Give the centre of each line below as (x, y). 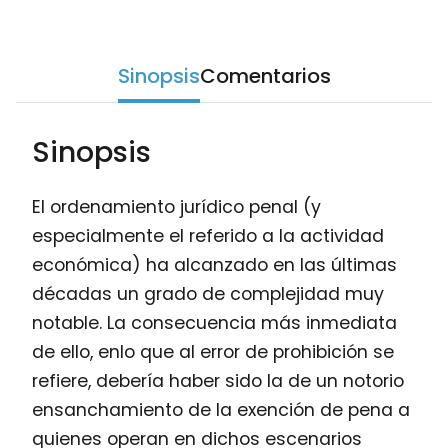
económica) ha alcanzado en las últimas (214, 265)
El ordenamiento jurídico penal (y (176, 207)
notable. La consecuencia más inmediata (214, 323)
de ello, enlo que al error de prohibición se (213, 352)
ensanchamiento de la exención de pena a (221, 410)
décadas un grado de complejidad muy (208, 294)
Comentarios (265, 76)
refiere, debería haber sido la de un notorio (218, 381)
